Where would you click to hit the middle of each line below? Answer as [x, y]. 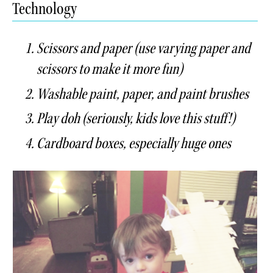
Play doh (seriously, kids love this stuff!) [136, 119]
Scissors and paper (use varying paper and [144, 48]
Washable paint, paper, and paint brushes [143, 94]
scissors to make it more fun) [110, 69]
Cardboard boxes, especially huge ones [134, 143]
